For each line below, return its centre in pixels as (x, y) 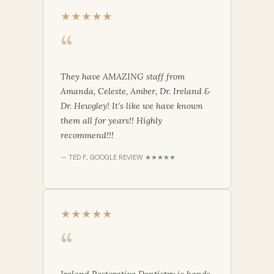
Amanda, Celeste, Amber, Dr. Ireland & (135, 91)
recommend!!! (87, 135)
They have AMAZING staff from (123, 77)
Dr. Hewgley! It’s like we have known (132, 106)
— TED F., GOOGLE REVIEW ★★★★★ (118, 157)
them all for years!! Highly (111, 121)
